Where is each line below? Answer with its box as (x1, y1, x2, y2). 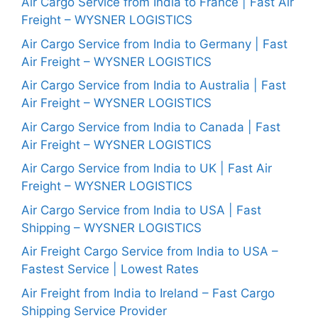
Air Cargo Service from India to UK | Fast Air (21, 161, 272, 175)
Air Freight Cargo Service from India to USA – (21, 244, 278, 258)
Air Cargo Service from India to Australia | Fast (21, 78, 286, 92)
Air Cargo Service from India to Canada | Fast (21, 119, 280, 134)
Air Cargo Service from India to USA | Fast (21, 202, 261, 217)
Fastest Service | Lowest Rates (21, 262, 199, 276)
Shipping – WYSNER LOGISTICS (21, 220, 202, 235)
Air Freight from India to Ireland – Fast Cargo (21, 285, 275, 300)
